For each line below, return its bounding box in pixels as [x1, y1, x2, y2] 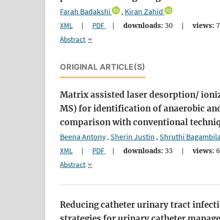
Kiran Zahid [125, 6, 163, 17]
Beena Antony [60, 132, 106, 142]
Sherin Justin [110, 132, 155, 142]
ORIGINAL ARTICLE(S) [60, 62, 145, 72]
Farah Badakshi [60, 6, 110, 17]
